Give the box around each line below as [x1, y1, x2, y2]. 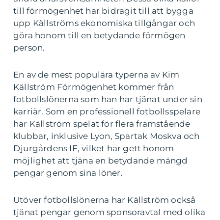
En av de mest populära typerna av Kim [13, 70, 180, 80]
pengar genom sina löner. [13, 168, 123, 178]
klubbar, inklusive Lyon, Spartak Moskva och [13, 131, 200, 141]
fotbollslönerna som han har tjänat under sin [13, 94, 202, 104]
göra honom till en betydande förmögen [13, 30, 186, 40]
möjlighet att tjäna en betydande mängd [13, 156, 188, 165]
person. [13, 43, 45, 53]
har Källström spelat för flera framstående [13, 119, 191, 129]
